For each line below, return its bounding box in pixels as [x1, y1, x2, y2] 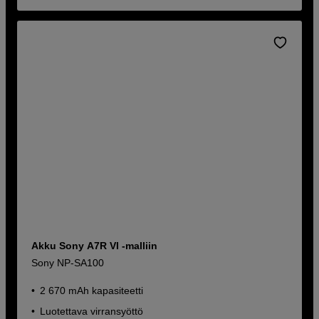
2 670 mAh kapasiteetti [40, 285, 144, 297]
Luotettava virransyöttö [40, 305, 144, 318]
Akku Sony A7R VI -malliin [31, 240, 158, 252]
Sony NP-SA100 [31, 257, 105, 269]
